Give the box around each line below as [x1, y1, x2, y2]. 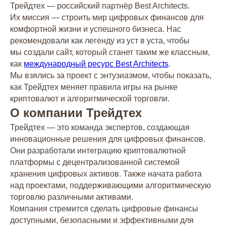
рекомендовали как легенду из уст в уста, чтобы [10, 36, 190, 45]
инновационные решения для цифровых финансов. [10, 135, 205, 143]
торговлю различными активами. [10, 193, 133, 201]
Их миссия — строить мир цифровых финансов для [10, 13, 204, 22]
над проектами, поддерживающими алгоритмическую [10, 181, 211, 190]
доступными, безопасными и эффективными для [10, 216, 194, 224]
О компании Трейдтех [10, 106, 142, 120]
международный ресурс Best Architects [24, 60, 168, 68]
